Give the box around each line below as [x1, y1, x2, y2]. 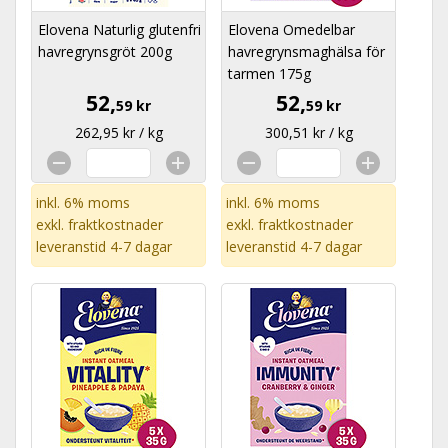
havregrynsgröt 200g [38, 42, 172, 61]
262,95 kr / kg [74, 123, 163, 142]
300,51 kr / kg [264, 123, 353, 142]
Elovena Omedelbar [228, 20, 355, 39]
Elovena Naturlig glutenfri [38, 20, 201, 39]
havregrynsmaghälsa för [228, 42, 385, 61]
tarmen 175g [228, 64, 311, 83]
